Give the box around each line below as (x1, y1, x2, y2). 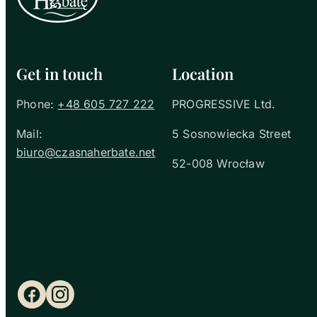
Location (172, 62, 234, 84)
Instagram (59, 294, 106, 307)
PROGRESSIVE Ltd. (172, 96, 276, 111)
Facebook (30, 294, 77, 307)
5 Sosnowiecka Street (172, 126, 291, 141)
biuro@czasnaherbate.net (16, 144, 156, 159)
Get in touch (16, 62, 103, 84)
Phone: (16, 96, 58, 111)
